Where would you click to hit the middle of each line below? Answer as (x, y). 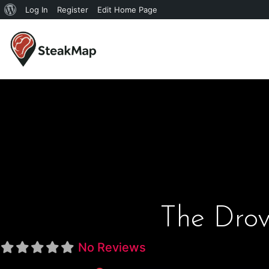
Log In (37, 10)
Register (73, 10)
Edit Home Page (127, 10)
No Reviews (112, 247)
